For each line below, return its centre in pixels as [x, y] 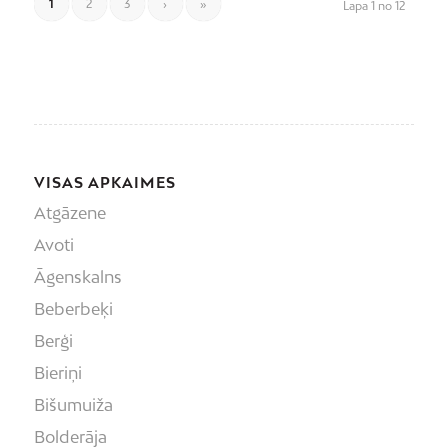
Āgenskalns [77, 276]
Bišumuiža [73, 404]
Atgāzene [69, 212]
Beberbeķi [73, 308]
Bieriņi [57, 372]
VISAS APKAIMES [104, 182]
